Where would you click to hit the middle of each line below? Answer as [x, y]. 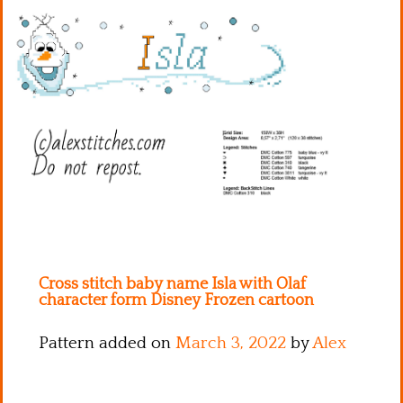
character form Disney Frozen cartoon [176, 300]
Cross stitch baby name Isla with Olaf [172, 284]
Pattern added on [107, 343]
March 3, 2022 [231, 343]
